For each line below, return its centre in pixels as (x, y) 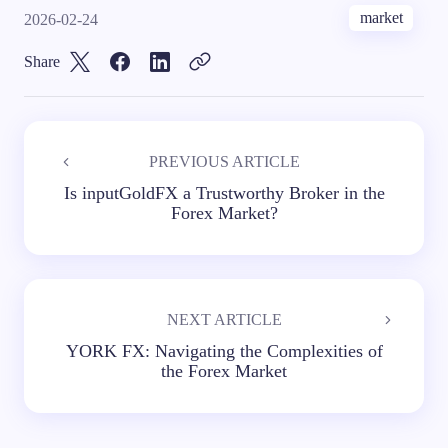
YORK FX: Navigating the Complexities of (224, 350)
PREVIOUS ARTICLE (224, 161)
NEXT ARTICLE (224, 319)
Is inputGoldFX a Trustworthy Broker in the (224, 192)
